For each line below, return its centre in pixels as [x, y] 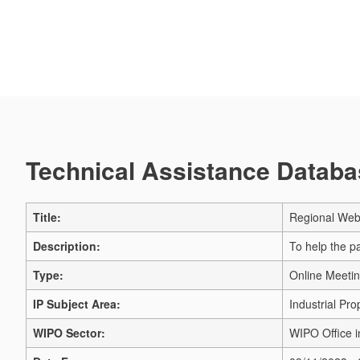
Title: [47, 217]
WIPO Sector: [69, 333]
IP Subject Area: [77, 304]
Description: [67, 246]
